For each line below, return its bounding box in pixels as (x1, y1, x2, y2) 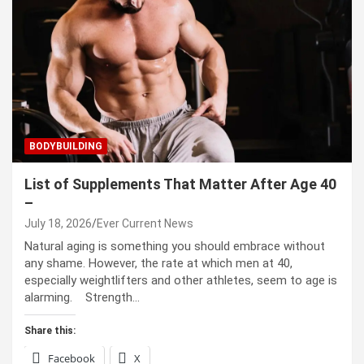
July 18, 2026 (24, 216, 92, 230)
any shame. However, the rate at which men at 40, (24, 255, 292, 271)
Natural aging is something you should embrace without (24, 238, 325, 253)
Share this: (24, 324, 76, 336)
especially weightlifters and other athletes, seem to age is (24, 272, 337, 288)
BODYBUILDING (29, 140, 102, 152)
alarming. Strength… (24, 289, 140, 305)
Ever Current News (97, 216, 193, 230)
